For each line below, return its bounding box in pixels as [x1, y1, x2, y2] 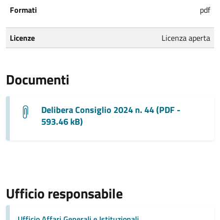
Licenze [10, 31, 35, 44]
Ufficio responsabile [6, 182, 123, 204]
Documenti [6, 68, 69, 90]
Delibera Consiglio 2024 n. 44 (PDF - [41, 103, 180, 116]
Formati [10, 3, 37, 16]
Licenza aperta [162, 31, 210, 44]
